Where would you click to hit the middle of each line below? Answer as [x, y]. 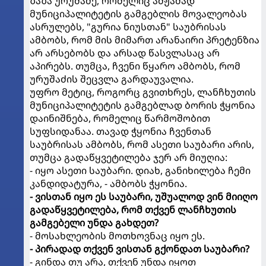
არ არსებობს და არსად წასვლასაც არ [125, 53]
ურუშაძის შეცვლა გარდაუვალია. [112, 79]
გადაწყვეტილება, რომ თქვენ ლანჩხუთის [133, 209]
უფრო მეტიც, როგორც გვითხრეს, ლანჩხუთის [143, 92]
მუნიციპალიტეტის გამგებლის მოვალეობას [138, 13]
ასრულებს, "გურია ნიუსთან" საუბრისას [128, 26]
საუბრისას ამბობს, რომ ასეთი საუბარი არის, [142, 144]
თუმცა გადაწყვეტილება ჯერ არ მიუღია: [129, 157]
